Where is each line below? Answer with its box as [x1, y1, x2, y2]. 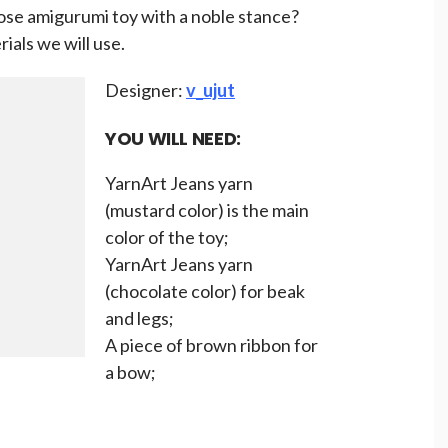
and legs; [105, 307, 174, 329]
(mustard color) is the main [105, 199, 309, 221]
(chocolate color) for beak [105, 280, 305, 302]
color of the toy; [105, 226, 229, 248]
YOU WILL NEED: [105, 126, 241, 151]
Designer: [105, 79, 186, 101]
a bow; [105, 361, 156, 383]
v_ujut [186, 79, 235, 101]
